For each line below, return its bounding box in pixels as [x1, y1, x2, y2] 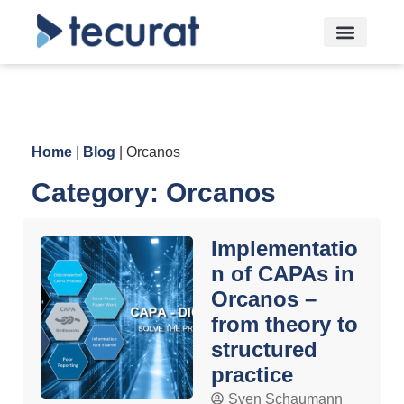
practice [211, 362, 293, 387]
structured [211, 336, 317, 362]
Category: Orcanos [32, 177, 276, 207]
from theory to [211, 311, 358, 336]
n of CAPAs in [211, 261, 354, 286]
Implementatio [211, 235, 358, 261]
